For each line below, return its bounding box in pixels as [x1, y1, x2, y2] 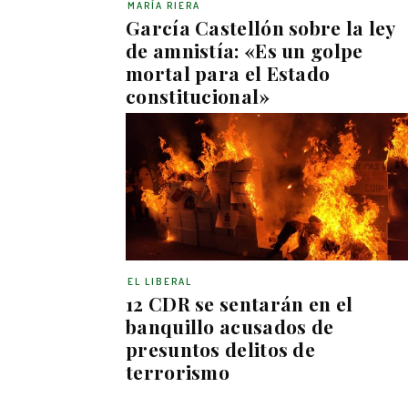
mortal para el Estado [126, 59, 331, 86]
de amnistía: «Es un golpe [126, 36, 363, 63]
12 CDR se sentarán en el [126, 290, 353, 316]
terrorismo [126, 358, 230, 384]
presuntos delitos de [126, 335, 316, 362]
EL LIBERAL [127, 274, 192, 288]
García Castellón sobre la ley [126, 14, 396, 40]
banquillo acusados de [126, 312, 334, 339]
